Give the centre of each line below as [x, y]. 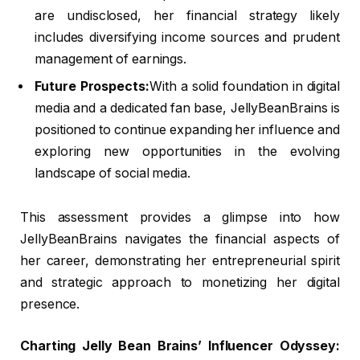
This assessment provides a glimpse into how [180, 218]
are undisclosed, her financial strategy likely [187, 15]
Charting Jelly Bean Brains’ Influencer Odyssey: [180, 346]
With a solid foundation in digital [244, 86]
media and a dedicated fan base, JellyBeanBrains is [187, 108]
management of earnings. [111, 59]
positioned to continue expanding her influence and [188, 129]
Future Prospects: [92, 86]
